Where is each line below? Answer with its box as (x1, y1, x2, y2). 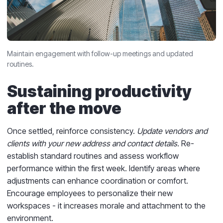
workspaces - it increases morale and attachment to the (7, 200, 206, 211)
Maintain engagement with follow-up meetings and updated (7, 49, 193, 58)
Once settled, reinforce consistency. (7, 125, 137, 136)
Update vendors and (137, 125, 208, 136)
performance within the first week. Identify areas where (7, 163, 200, 173)
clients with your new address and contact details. (7, 138, 179, 148)
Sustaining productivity (7, 81, 192, 101)
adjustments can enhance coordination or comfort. (7, 175, 188, 186)
